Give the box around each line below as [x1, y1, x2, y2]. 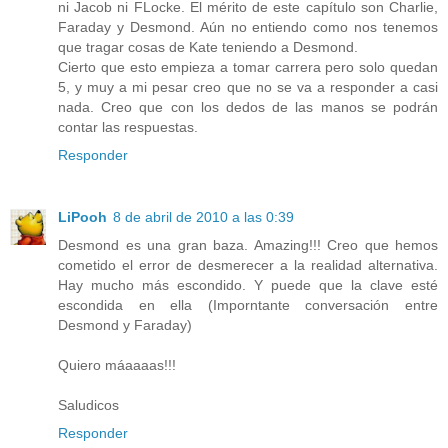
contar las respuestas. [58, 118, 198, 135]
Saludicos [58, 396, 119, 413]
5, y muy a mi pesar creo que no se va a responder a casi [58, 78, 438, 95]
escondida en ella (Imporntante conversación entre [58, 296, 438, 313]
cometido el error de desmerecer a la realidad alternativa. [58, 256, 438, 273]
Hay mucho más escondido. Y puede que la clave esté [58, 276, 438, 293]
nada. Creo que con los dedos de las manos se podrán [58, 98, 438, 115]
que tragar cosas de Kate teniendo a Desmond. [58, 38, 358, 55]
